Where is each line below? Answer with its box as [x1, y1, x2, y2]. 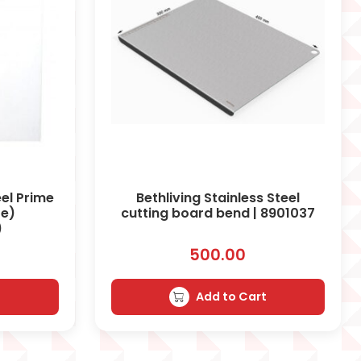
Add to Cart [195, 288, 267, 305]
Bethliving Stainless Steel [135, 188, 300, 207]
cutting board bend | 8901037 [120, 203, 315, 222]
